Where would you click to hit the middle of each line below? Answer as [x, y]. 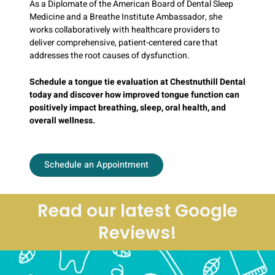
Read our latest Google [137, 211]
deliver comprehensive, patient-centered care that [124, 42]
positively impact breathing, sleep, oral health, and [128, 108]
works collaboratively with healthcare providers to [125, 29]
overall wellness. [62, 121]
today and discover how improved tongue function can [134, 95]
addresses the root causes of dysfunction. [110, 55]
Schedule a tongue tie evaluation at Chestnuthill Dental [137, 82]
